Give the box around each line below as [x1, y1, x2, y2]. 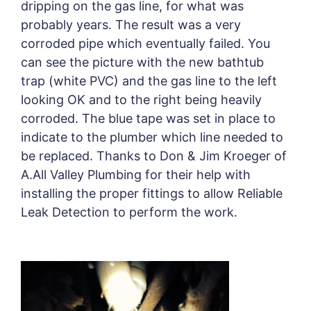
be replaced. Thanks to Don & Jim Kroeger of [21, 149, 287, 163]
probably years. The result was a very [21, 17, 241, 32]
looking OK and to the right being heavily [21, 92, 262, 107]
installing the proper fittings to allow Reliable [21, 186, 283, 201]
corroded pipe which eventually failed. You [21, 36, 270, 51]
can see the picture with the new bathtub [21, 55, 264, 69]
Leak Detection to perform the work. [21, 205, 237, 219]
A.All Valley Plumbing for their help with [21, 167, 251, 182]
